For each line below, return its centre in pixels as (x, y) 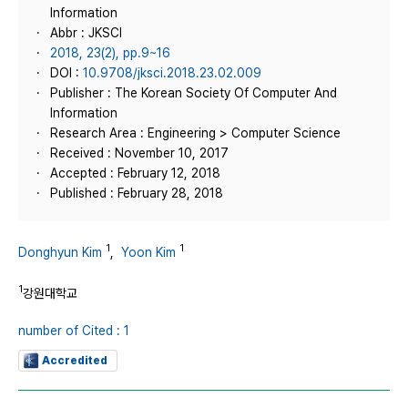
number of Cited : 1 (74, 331)
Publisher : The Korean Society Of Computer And (194, 93)
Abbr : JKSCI (86, 33)
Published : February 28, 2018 (137, 193)
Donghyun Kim (60, 252)
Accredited (75, 361)
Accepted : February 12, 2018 (135, 173)
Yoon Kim (148, 252)
